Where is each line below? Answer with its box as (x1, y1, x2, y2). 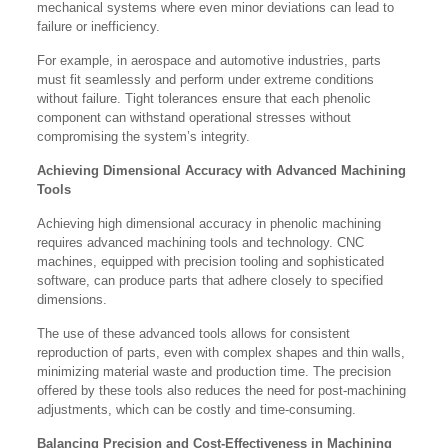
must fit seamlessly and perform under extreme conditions (37, 72, 375, 88)
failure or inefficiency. (37, 19, 165, 35)
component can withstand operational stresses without (37, 110, 352, 126)
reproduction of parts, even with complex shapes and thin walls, (37, 345, 406, 361)
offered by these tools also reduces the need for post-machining (37, 383, 407, 399)
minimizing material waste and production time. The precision (37, 364, 392, 380)
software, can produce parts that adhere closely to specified (37, 273, 384, 289)
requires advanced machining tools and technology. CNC (37, 235, 365, 251)
